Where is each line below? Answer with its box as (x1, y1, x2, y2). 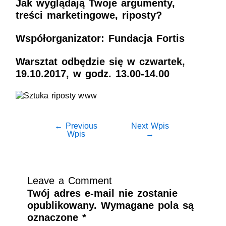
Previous (63, 122, 98, 130)
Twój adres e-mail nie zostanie (27, 188, 178, 199)
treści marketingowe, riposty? (15, 10, 162, 21)
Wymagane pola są (100, 200, 194, 211)
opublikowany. (27, 200, 97, 211)
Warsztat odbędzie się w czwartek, (15, 56, 189, 67)
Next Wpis (131, 122, 169, 130)
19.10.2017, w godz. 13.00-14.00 (15, 68, 169, 79)
